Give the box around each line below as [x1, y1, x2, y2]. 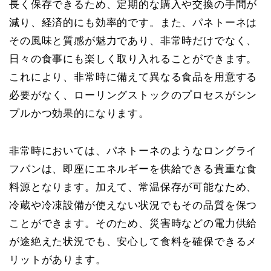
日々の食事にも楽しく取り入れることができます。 [9, 53, 258, 65]
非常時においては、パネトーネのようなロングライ [9, 145, 258, 157]
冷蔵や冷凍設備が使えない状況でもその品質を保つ [9, 199, 258, 211]
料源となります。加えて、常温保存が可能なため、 [9, 181, 258, 193]
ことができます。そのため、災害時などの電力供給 [9, 217, 258, 229]
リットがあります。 [9, 253, 106, 266]
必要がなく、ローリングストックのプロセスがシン [9, 89, 258, 101]
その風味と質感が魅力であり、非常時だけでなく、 [9, 34, 258, 47]
